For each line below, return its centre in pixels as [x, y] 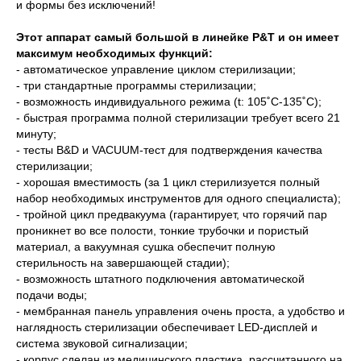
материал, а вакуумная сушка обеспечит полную [146, 247]
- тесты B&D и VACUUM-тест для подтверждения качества [169, 150]
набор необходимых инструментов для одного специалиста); [178, 198]
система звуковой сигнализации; [102, 343]
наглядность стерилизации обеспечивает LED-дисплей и [167, 327]
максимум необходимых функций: [114, 53]
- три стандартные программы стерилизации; [136, 85]
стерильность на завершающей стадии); [123, 263]
